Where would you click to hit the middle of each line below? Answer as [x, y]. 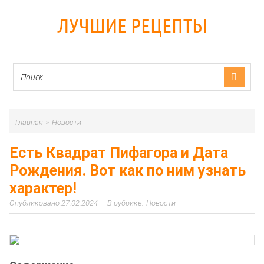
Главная [29, 122]
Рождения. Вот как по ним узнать [128, 171]
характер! [43, 188]
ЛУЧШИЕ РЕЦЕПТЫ [132, 25]
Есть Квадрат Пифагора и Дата [119, 153]
